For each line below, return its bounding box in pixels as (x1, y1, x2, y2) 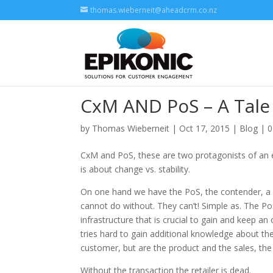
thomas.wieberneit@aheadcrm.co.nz (90, 5, 217, 15)
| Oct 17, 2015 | (169, 122, 239, 134)
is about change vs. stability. (80, 163, 190, 175)
